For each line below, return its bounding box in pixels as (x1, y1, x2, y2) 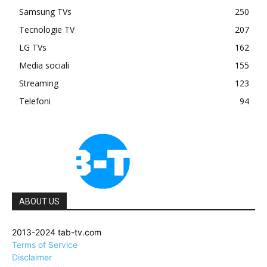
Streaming (19, 77, 58, 89)
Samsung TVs (19, 6, 72, 17)
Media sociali (19, 60, 69, 71)
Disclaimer (12, 252, 52, 262)
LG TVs (19, 42, 46, 53)
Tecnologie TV (19, 24, 74, 35)
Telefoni (19, 95, 51, 107)
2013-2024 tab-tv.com (12, 227, 101, 237)
